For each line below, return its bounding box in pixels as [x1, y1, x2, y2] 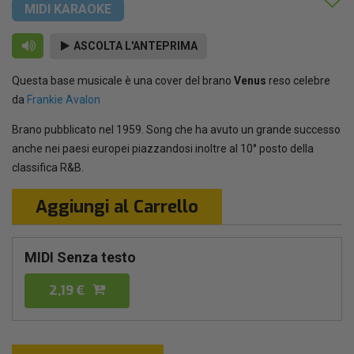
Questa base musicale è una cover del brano [12, 73, 234, 87]
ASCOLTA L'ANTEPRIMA [71, 39, 198, 52]
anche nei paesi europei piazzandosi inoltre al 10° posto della [12, 141, 314, 155]
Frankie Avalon [27, 92, 100, 106]
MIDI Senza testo [24, 248, 136, 265]
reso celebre [266, 73, 330, 87]
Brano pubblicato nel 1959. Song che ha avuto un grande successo [12, 122, 341, 136]
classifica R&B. [12, 160, 84, 174]
